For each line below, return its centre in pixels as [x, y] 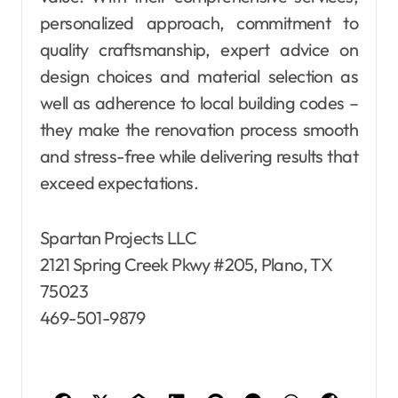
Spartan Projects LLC [118, 238]
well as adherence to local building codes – [199, 103]
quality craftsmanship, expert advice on [199, 49]
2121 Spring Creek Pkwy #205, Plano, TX [187, 264]
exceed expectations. [119, 183]
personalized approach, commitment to [199, 23]
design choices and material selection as [199, 76]
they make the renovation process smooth [199, 129]
